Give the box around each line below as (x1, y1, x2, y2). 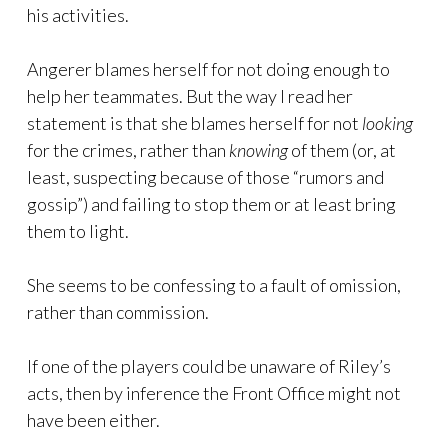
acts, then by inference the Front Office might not (27, 382, 401, 404)
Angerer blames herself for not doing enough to (27, 58, 390, 80)
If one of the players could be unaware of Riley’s (27, 355, 391, 377)
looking (362, 112, 413, 134)
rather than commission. (27, 301, 209, 323)
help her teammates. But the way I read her (27, 85, 353, 107)
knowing (229, 139, 288, 161)
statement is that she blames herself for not (27, 112, 362, 134)
